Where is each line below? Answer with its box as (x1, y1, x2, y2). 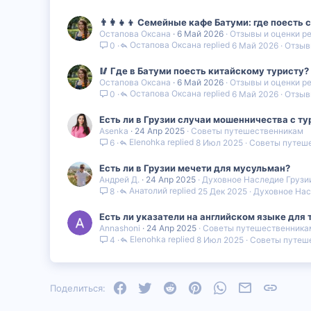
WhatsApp (226, 280, 271, 292)
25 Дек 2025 (198, 185, 247, 196)
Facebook (126, 280, 169, 292)
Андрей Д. (99, 174, 140, 185)
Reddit (176, 280, 205, 292)
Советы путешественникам (191, 125, 303, 136)
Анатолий (129, 185, 167, 196)
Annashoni (99, 222, 140, 233)
